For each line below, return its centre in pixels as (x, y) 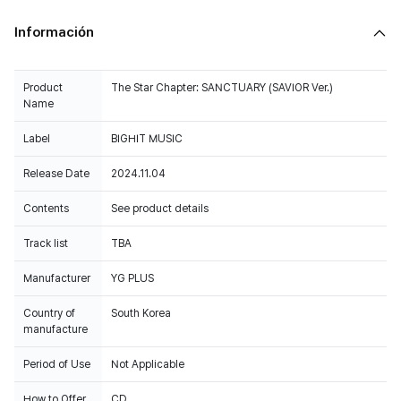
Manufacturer (57, 279)
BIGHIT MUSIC (147, 139)
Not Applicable (148, 365)
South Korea (141, 314)
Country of (49, 314)
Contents (46, 209)
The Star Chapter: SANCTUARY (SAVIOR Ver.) (222, 88)
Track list (46, 244)
